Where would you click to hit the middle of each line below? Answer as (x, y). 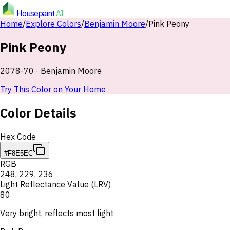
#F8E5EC (18, 153)
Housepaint (36, 13)
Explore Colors (53, 24)
